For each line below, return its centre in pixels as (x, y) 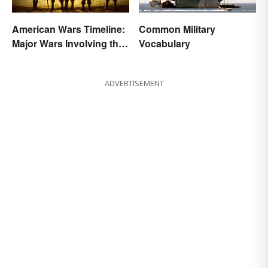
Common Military (177, 29)
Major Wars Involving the (68, 44)
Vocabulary (165, 44)
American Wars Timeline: (68, 29)
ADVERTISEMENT (134, 83)
